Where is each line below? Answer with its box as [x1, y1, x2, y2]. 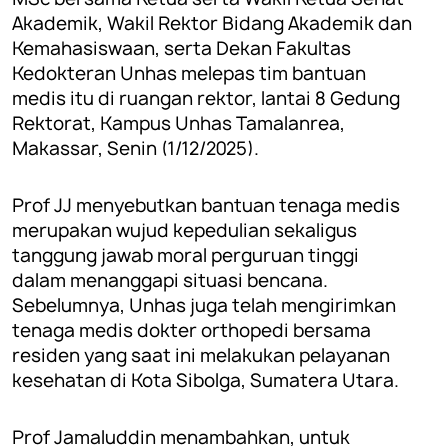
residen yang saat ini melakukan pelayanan [12, 342, 390, 368]
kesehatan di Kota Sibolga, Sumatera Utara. [12, 367, 403, 393]
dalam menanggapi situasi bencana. [12, 267, 328, 293]
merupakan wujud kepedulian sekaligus [12, 217, 357, 243]
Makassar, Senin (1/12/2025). [12, 135, 259, 161]
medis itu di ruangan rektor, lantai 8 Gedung [12, 85, 400, 111]
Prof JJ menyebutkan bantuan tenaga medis [12, 192, 400, 218]
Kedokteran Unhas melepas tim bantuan [12, 60, 366, 86]
